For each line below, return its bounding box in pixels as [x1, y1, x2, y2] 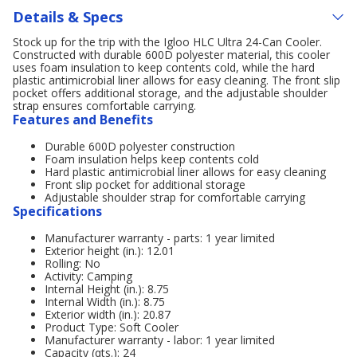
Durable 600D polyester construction [45, 139, 235, 154]
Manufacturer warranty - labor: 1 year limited [45, 332, 275, 347]
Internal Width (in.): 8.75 [45, 294, 165, 309]
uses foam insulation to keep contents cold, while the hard [13, 60, 315, 75]
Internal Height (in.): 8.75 [45, 281, 169, 296]
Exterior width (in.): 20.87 [45, 307, 171, 322]
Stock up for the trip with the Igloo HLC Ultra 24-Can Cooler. [13, 34, 322, 49]
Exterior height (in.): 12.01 [45, 243, 175, 258]
